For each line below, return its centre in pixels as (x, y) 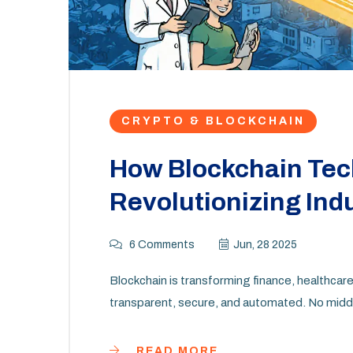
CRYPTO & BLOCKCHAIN (213, 121)
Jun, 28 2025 (265, 245)
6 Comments (161, 245)
